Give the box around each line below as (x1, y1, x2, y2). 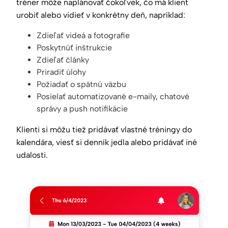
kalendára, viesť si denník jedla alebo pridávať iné (16, 137, 197, 148)
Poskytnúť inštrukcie (37, 43, 112, 53)
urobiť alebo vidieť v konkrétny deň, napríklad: (16, 10, 185, 20)
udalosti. (16, 150, 48, 160)
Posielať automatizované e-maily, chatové (37, 92, 189, 102)
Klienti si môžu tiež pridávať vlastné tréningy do (16, 125, 192, 135)
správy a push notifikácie (37, 104, 128, 114)
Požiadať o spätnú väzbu (37, 79, 126, 90)
